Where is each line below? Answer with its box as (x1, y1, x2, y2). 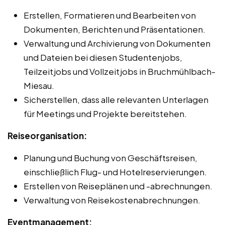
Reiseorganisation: (8, 130, 87, 142)
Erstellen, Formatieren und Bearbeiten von (24, 10, 196, 21)
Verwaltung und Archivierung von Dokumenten (24, 38, 210, 49)
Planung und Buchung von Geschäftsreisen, (24, 152, 197, 164)
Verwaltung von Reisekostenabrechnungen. (24, 194, 200, 206)
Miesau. (24, 80, 54, 91)
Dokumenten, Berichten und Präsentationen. (24, 24, 205, 35)
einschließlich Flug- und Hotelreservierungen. (24, 166, 207, 178)
